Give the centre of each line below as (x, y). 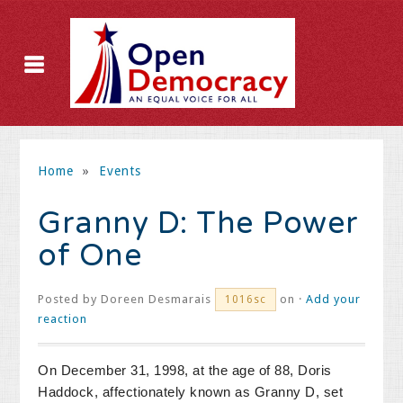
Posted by (70, 299)
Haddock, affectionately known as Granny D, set (191, 392)
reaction (63, 319)
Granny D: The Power (198, 224)
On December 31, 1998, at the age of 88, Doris (185, 371)
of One (90, 256)
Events (120, 171)
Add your (334, 299)
